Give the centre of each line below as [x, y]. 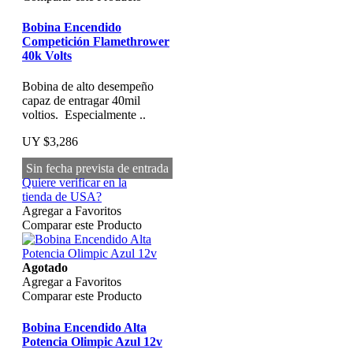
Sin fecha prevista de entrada [97, 169]
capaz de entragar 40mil [81, 101]
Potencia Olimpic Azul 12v [92, 341]
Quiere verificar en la [74, 183]
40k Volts [47, 56]
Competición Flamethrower [96, 42]
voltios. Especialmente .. [84, 115]
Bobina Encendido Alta [84, 327]
